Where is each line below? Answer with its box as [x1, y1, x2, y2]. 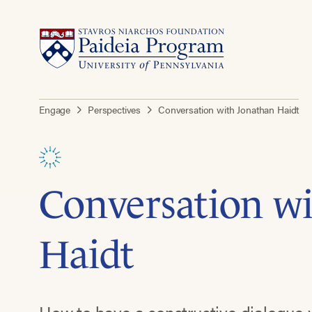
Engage [39, 102, 71, 116]
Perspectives [87, 102, 141, 116]
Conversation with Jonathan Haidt [158, 102, 299, 116]
